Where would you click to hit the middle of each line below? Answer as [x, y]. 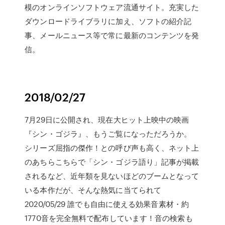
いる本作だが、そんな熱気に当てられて [93, 190]
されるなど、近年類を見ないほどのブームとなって [112, 176]
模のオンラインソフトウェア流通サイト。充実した [112, 7]
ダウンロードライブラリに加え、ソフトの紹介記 [108, 21]
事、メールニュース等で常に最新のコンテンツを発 [112, 35]
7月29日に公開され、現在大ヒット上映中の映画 [107, 120]
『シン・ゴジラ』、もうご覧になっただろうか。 [108, 134]
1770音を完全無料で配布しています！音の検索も [109, 218]
